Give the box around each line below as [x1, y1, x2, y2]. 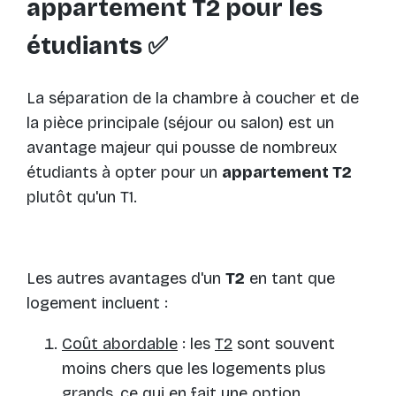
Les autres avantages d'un [27, 268, 225, 288]
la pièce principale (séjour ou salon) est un [27, 112, 334, 133]
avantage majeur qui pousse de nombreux [27, 137, 337, 157]
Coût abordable [62, 333, 178, 354]
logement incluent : [27, 293, 168, 313]
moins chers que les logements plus [62, 358, 325, 378]
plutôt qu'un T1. [27, 187, 137, 207]
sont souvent [232, 333, 335, 354]
